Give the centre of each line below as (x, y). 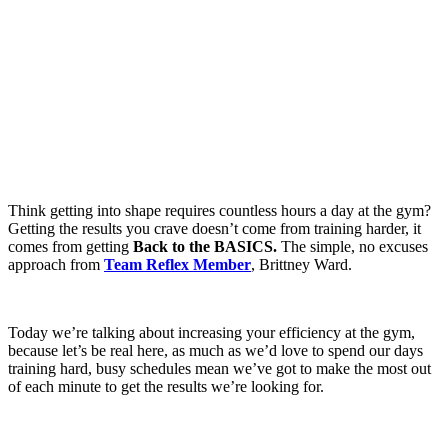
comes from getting (70, 246)
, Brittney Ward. (301, 264)
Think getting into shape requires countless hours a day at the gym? (219, 210)
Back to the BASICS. (205, 246)
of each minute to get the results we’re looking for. (166, 386)
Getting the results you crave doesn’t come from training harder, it (214, 228)
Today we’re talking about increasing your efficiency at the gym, (211, 332)
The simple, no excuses (352, 246)
